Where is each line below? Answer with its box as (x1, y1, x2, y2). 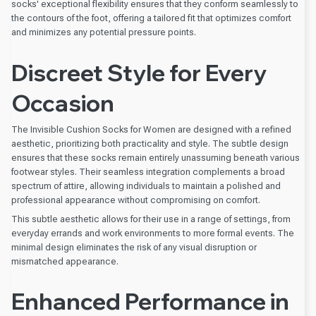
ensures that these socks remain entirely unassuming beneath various (11, 152, 300, 164)
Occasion (11, 89, 114, 118)
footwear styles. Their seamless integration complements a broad (11, 166, 285, 178)
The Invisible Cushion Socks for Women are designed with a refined (11, 124, 291, 135)
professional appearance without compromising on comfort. (11, 195, 260, 206)
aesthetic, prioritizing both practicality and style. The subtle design (11, 138, 288, 150)
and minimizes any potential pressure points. (11, 27, 196, 38)
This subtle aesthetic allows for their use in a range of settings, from (11, 213, 291, 224)
